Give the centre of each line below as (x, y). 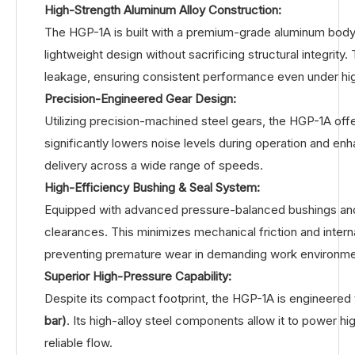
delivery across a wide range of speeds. (154, 165)
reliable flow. (78, 342)
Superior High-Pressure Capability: (138, 276)
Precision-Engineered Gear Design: (140, 98)
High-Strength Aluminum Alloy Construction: (163, 10)
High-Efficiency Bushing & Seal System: (152, 187)
